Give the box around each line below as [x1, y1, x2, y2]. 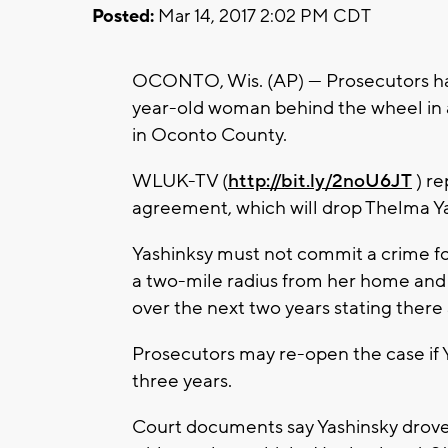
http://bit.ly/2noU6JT [228, 168, 412, 193]
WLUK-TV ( [132, 168, 228, 193]
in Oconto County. [132, 122, 287, 147]
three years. [132, 368, 232, 393]
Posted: [92, 4, 154, 28]
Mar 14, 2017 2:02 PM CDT [154, 4, 371, 28]
